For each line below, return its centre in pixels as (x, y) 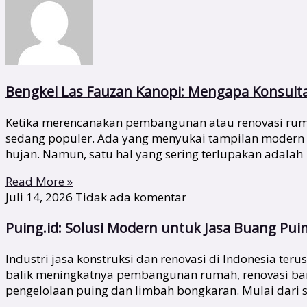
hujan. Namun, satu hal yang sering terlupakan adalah (154, 153)
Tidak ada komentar (131, 197)
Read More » (39, 181)
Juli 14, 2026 (40, 197)
